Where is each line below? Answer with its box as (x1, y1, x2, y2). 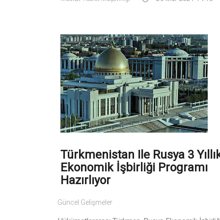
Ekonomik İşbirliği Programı (60, 160, 208, 174)
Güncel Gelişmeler (57, 198, 112, 206)
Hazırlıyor (60, 173, 110, 187)
